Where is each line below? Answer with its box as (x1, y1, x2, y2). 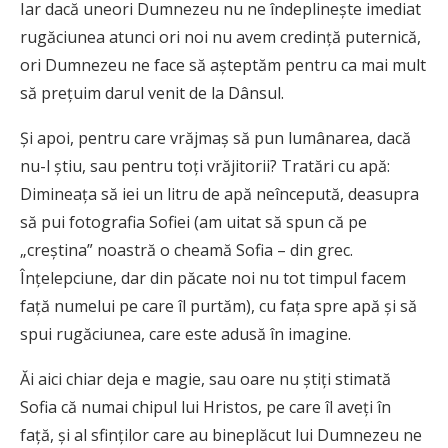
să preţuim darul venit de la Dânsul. (20, 82, 284, 105)
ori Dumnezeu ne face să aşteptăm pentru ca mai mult (20, 54, 426, 77)
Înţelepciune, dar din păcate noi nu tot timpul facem (20, 267, 406, 290)
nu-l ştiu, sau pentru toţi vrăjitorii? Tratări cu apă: (20, 155, 390, 178)
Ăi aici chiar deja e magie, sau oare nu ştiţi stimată (20, 368, 391, 391)
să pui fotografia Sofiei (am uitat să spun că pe (20, 211, 367, 234)
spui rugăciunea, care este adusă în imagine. (20, 323, 351, 346)
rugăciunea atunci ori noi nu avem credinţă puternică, (20, 26, 421, 49)
